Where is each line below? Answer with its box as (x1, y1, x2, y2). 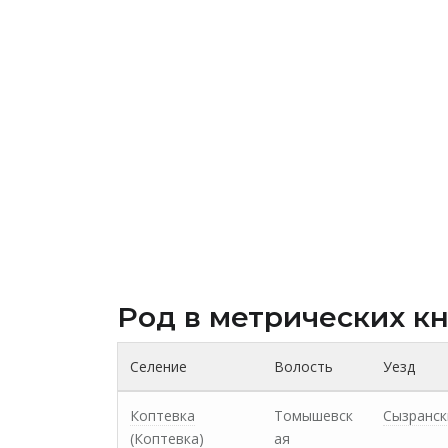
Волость (274, 357, 333, 376)
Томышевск (274, 406, 353, 425)
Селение (130, 357, 187, 376)
